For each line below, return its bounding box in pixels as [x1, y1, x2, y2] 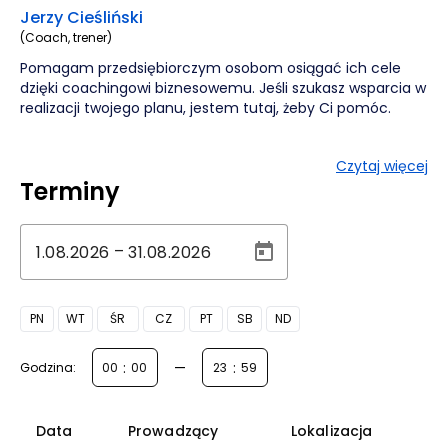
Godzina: [20, 358, 76, 376]
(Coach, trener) [20, 29, 112, 46]
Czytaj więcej [336, 156, 428, 176]
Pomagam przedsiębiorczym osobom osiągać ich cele [20, 58, 401, 78]
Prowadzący [128, 421, 218, 441]
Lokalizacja [291, 421, 373, 441]
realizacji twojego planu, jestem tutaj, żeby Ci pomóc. [20, 98, 391, 118]
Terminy [20, 175, 120, 208]
